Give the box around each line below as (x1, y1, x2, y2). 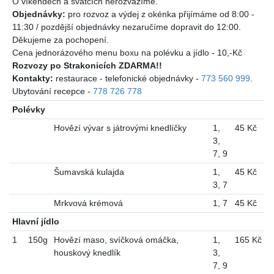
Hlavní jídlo (12, 217, 59, 227)
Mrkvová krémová (53, 198, 123, 209)
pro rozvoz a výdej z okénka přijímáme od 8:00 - (65, 9, 254, 20)
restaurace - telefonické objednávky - (53, 73, 201, 84)
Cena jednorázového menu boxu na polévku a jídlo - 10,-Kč (12, 48, 242, 58)
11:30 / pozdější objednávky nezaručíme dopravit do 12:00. (12, 22, 241, 32)
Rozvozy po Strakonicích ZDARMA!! (12, 61, 162, 71)
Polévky (12, 105, 45, 115)
